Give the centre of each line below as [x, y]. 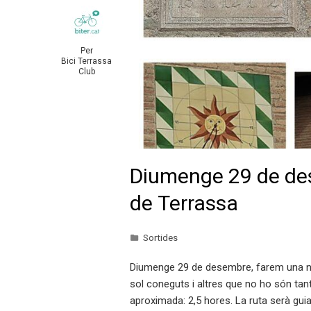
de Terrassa [184, 203]
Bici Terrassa [86, 61]
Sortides [160, 237]
